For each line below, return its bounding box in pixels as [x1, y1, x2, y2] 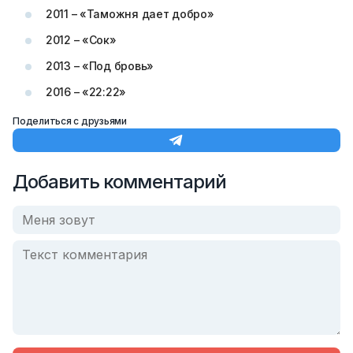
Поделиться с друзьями [13, 115, 127, 127]
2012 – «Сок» [46, 33, 117, 46]
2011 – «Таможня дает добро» [46, 7, 214, 20]
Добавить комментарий [13, 170, 226, 193]
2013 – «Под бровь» [46, 59, 154, 72]
